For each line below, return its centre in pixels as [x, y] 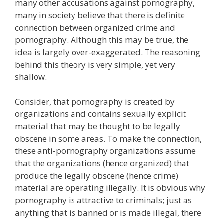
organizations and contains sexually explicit [100, 114]
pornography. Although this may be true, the [102, 39]
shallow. [31, 76]
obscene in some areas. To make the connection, [108, 138]
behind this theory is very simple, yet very [95, 64]
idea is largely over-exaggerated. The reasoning [108, 52]
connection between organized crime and [95, 27]
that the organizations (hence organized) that [102, 163]
